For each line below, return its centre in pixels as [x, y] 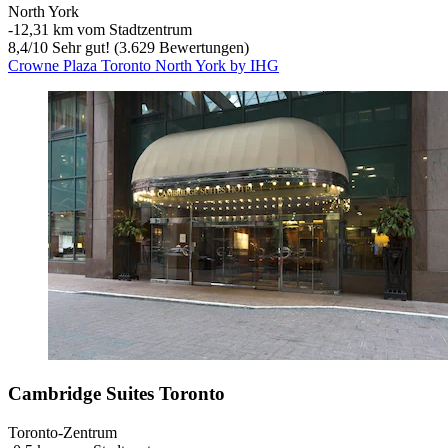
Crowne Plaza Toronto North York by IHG [143, 66]
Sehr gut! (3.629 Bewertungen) [148, 48]
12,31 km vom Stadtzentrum [102, 30]
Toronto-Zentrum [62, 432]
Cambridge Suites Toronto [116, 394]
